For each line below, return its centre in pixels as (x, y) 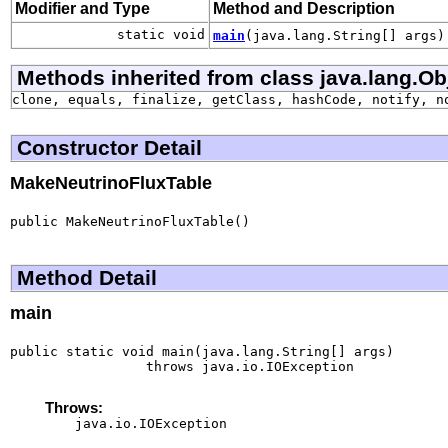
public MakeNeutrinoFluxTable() (130, 221)
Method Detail (87, 277)
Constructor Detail (109, 147)
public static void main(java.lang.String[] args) (202, 351)
